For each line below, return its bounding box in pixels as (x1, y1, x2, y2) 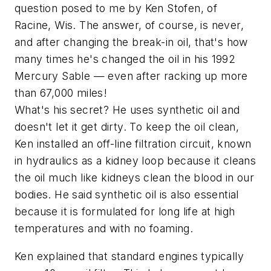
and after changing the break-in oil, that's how (15, 35, 248, 48)
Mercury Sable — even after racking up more (15, 69, 248, 82)
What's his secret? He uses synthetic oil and (15, 103, 240, 116)
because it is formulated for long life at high (15, 204, 235, 218)
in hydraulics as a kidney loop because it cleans (15, 154, 256, 167)
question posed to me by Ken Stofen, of (15, 1, 218, 15)
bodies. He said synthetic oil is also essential (15, 188, 239, 201)
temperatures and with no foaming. (15, 221, 194, 235)
